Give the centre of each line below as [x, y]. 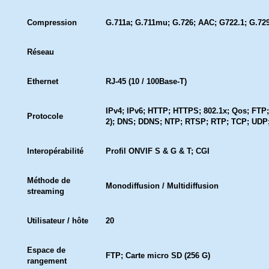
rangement [47, 261]
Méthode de [49, 180]
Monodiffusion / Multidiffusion [162, 186]
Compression [52, 23]
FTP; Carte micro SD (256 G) [158, 255]
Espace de [46, 250]
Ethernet [43, 81]
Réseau [41, 52]
